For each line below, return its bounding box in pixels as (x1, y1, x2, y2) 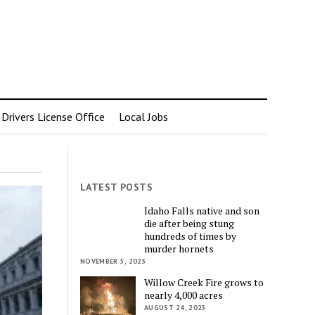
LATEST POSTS (80, 181, 153, 193)
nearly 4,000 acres (144, 288, 224, 302)
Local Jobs (118, 110, 168, 124)
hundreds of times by (144, 229, 237, 243)
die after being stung (144, 216, 235, 230)
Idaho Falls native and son (144, 203, 260, 217)
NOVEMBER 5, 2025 (80, 256, 146, 266)
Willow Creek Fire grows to (144, 275, 264, 289)
